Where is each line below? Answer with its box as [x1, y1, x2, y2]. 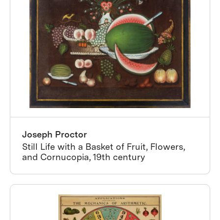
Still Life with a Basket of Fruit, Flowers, [22, 141, 185, 152]
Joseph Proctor [22, 129, 87, 139]
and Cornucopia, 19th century [22, 152, 145, 162]
